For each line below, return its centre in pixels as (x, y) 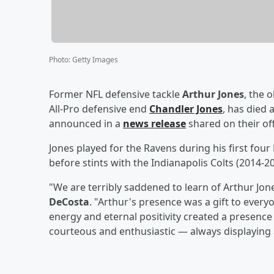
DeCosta (69, 202)
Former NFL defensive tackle (116, 94)
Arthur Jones (213, 94)
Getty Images (95, 59)
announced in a (86, 123)
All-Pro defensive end (99, 109)
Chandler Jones (186, 109)
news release (154, 123)
